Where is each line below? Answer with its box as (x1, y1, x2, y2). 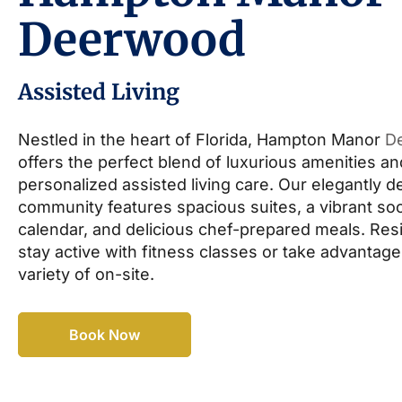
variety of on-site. (18, 265, 154, 284)
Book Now (69, 326, 140, 345)
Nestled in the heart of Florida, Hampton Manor (18, 130, 385, 150)
